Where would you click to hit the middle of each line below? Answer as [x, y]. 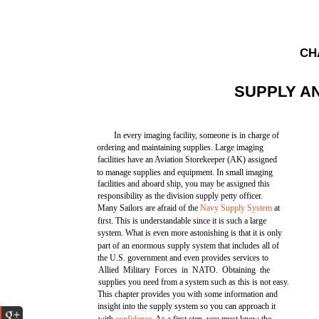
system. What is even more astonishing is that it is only [190, 233]
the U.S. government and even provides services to [183, 258]
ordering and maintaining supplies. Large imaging [181, 147]
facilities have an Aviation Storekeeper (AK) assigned [188, 159]
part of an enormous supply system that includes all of [189, 246]
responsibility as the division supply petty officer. [181, 196]
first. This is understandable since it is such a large [182, 221]
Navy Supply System [236, 208]
